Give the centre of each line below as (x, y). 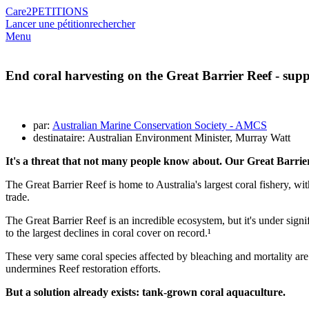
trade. (18, 197)
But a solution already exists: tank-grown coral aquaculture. (146, 292)
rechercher (112, 24)
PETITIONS (60, 11)
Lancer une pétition (48, 24)
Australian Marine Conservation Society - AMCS (160, 126)
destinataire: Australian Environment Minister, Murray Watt (162, 138)
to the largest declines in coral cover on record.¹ (108, 233)
